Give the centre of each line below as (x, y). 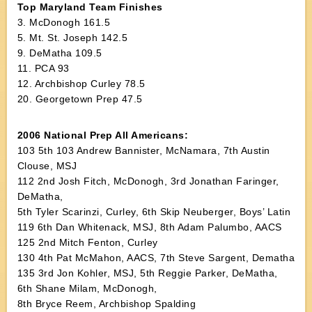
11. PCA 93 (43, 68)
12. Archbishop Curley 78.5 (81, 84)
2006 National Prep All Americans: (103, 135)
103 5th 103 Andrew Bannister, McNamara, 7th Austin (143, 150)
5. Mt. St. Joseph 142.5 (72, 38)
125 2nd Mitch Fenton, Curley (87, 242)
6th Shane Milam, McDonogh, (87, 288)
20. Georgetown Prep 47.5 (80, 99)
